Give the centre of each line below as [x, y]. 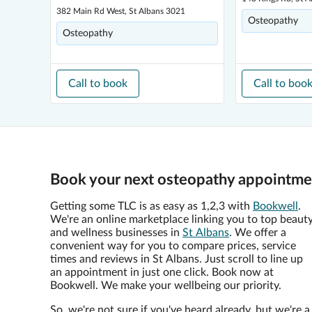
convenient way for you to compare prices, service [173, 246]
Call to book [98, 84]
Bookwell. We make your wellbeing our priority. [166, 286]
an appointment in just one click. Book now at [162, 272]
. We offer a [258, 233]
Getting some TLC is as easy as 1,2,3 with [151, 206]
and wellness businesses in [116, 233]
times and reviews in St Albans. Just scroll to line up [177, 259]
